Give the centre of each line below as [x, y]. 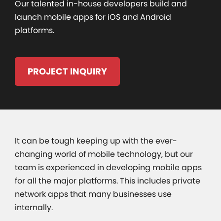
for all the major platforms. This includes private [108, 181]
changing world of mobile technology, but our [104, 154]
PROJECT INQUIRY [67, 71]
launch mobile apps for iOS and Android [93, 17]
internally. [34, 207]
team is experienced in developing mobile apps [108, 167]
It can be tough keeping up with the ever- [96, 141]
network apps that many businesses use [93, 194]
